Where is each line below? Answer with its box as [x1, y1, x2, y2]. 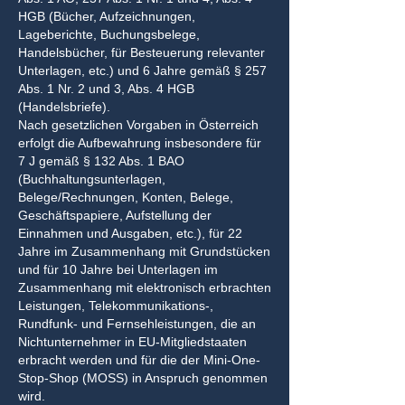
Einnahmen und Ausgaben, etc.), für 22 [18, 226, 242, 240]
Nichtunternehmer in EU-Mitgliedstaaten [18, 334, 247, 349]
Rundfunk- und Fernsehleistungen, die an [18, 316, 256, 331]
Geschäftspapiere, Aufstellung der [18, 208, 212, 222]
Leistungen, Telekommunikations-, [18, 298, 213, 313]
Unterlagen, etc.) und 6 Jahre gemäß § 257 [18, 63, 267, 78]
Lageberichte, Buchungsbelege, [18, 27, 200, 42]
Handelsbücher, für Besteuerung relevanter [18, 45, 265, 60]
